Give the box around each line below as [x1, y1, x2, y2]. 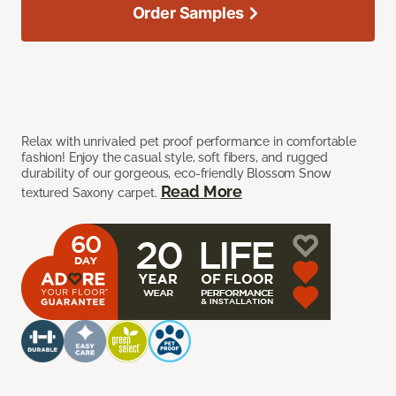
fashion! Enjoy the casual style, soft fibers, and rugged [21, 150, 329, 165]
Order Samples [132, 4, 245, 23]
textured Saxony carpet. [21, 186, 161, 201]
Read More [160, 182, 243, 202]
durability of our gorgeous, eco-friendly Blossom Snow [21, 166, 331, 181]
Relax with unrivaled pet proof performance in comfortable [21, 134, 357, 149]
